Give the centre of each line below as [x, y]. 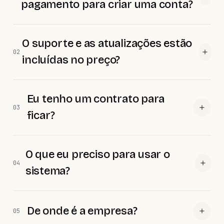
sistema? [48, 171]
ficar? [41, 115]
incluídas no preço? [71, 60]
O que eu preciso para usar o [97, 154]
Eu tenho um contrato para [96, 99]
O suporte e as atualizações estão [107, 43]
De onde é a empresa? [82, 211]
